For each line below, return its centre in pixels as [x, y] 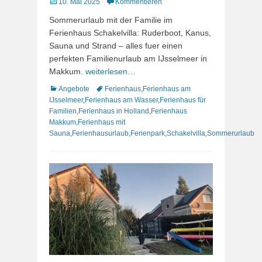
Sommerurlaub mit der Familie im [111, 20]
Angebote [74, 89]
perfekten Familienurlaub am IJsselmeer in [128, 58]
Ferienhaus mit [101, 122]
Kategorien [66, 88]
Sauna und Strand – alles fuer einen [116, 45]
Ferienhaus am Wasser [121, 100]
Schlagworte [115, 88]
